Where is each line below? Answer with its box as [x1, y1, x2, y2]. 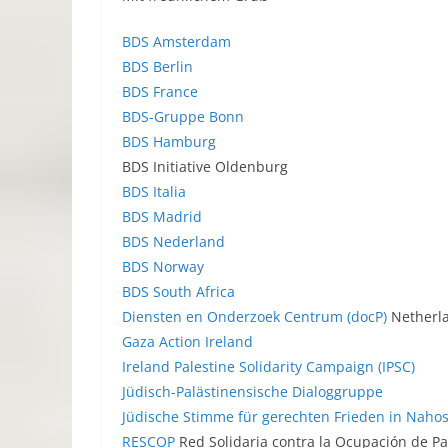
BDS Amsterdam [122, 32, 231, 51]
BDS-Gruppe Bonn [122, 107, 244, 126]
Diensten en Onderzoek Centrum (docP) [122, 307, 387, 326]
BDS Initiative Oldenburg [122, 157, 288, 176]
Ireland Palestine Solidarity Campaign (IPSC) [122, 357, 415, 376]
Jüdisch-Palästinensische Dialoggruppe [122, 382, 383, 401]
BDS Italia [122, 182, 186, 201]
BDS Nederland [122, 232, 225, 251]
